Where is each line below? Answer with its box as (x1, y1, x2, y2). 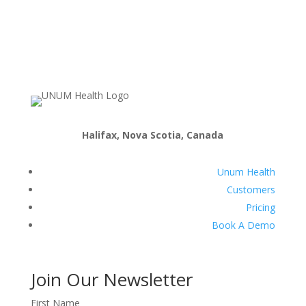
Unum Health (217, 165, 276, 178)
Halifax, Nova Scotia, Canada (82, 128, 224, 141)
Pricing (246, 201, 276, 214)
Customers (227, 183, 276, 196)
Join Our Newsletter (30, 267, 193, 292)
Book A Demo (212, 219, 276, 232)
